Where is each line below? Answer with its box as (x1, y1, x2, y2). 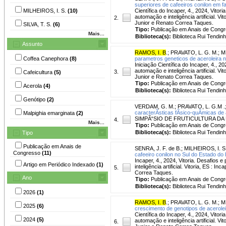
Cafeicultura (23, 69, 54, 75)
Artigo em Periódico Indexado (23, 161, 96, 167)
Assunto (22, 40, 42, 47)
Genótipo (23, 96, 47, 102)
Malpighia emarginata (23, 109, 76, 116)
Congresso (13, 149, 42, 156)
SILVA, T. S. (23, 21, 53, 27)
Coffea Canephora (23, 55, 70, 62)
